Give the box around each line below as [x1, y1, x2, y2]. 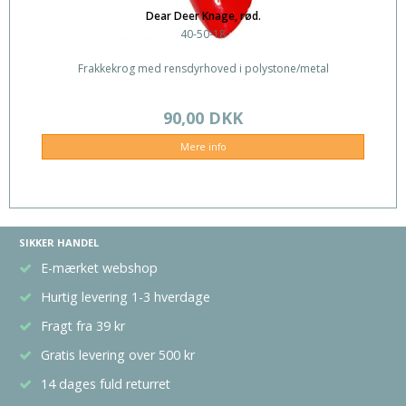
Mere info [179, 140, 227, 153]
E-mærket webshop [41, 258, 158, 276]
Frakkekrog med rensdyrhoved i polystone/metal [77, 61, 329, 77]
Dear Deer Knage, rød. [145, 8, 261, 24]
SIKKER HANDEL [19, 235, 99, 249]
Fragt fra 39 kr [41, 316, 125, 334]
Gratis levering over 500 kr [41, 345, 195, 363]
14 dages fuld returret [41, 374, 170, 392]
